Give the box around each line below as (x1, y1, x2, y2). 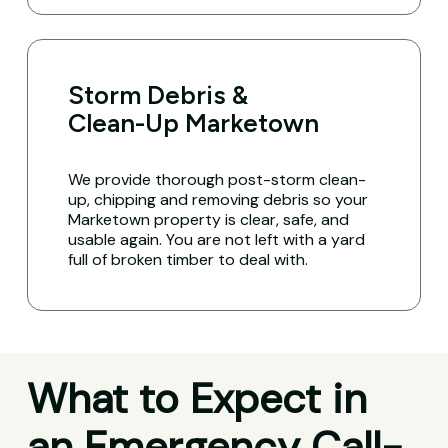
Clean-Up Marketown (68, 107, 320, 138)
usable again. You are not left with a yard (68, 228, 366, 250)
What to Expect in (26, 372, 367, 427)
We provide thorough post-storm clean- (68, 168, 367, 190)
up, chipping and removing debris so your (68, 188, 369, 210)
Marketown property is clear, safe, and (68, 208, 350, 230)
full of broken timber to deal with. (68, 248, 309, 270)
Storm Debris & (68, 79, 249, 110)
